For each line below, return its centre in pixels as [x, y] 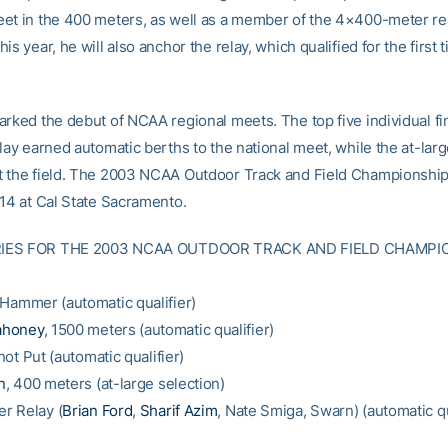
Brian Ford [97, 410]
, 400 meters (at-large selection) [115, 383]
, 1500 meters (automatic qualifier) [158, 329]
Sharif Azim [178, 410]
